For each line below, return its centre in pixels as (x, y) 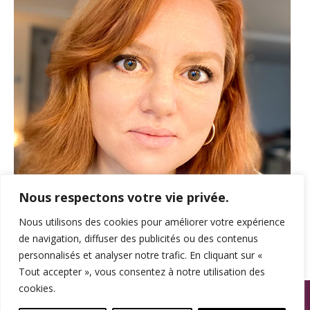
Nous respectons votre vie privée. (124, 197)
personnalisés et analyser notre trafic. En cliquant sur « (140, 255)
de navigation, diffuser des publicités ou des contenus (138, 238)
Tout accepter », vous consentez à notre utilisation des (142, 272)
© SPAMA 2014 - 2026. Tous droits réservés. (155, 292)
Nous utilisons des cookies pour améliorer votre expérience (152, 222)
